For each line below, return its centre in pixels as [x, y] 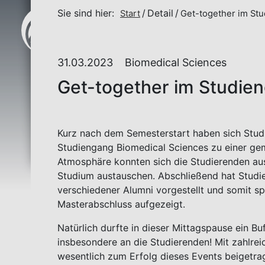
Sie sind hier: [86, 13]
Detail [160, 13]
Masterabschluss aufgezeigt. [121, 204]
